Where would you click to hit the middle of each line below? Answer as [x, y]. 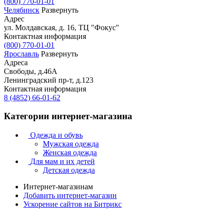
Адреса [16, 62]
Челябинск [22, 10]
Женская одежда [70, 153]
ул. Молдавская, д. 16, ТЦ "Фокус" [62, 27]
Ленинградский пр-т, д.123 [49, 80]
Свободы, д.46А [31, 71]
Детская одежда [69, 170]
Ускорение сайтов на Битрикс [73, 204]
